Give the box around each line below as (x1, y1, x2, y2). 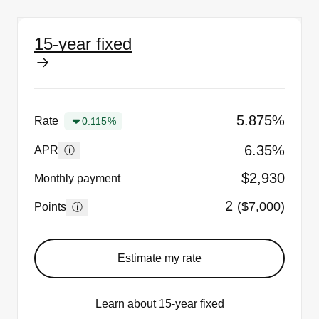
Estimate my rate (117, 252, 202, 265)
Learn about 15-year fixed (95, 298, 224, 310)
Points (34, 200, 66, 213)
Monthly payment (34, 172, 120, 184)
